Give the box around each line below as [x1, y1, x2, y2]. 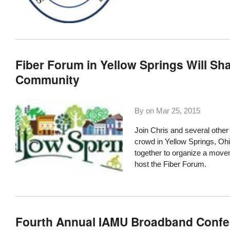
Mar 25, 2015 [156, 106, 200, 116]
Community [15, 70, 80, 88]
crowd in [134, 137, 165, 146]
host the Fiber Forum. [134, 159, 206, 168]
